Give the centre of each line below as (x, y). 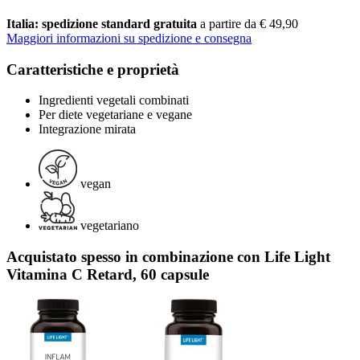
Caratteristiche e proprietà (93, 69)
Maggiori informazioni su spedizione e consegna (129, 38)
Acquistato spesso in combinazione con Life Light (168, 256)
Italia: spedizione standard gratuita (103, 23)
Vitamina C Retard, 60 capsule (108, 274)
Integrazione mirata (87, 129)
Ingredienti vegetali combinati (114, 100)
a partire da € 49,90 (249, 23)
